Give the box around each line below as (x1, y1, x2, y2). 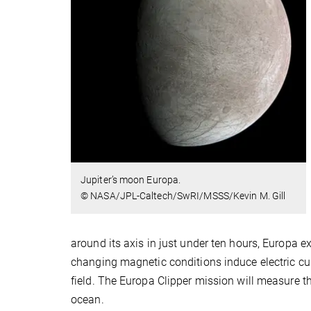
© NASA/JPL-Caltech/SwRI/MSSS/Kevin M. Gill (81, 190, 286, 202)
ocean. (71, 293, 104, 307)
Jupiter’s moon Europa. (81, 174, 181, 186)
